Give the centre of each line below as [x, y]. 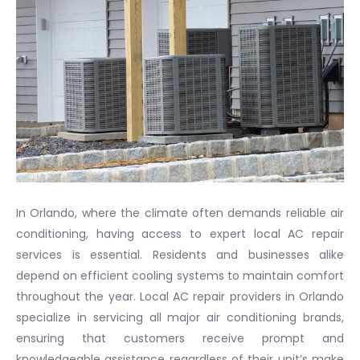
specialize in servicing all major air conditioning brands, [180, 317]
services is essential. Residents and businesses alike [180, 254]
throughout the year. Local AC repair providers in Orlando [180, 296]
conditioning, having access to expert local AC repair [180, 233]
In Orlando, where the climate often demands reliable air [180, 213]
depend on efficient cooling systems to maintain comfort [180, 275]
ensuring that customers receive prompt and [180, 338]
